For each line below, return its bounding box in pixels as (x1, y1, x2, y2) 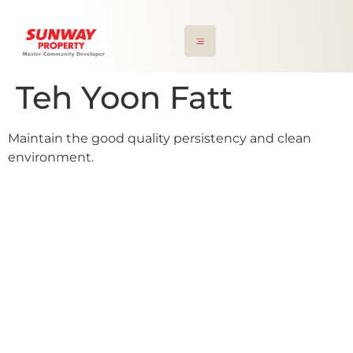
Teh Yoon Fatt (16, 77, 233, 117)
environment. (8, 149, 94, 165)
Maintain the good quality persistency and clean (8, 130, 311, 146)
